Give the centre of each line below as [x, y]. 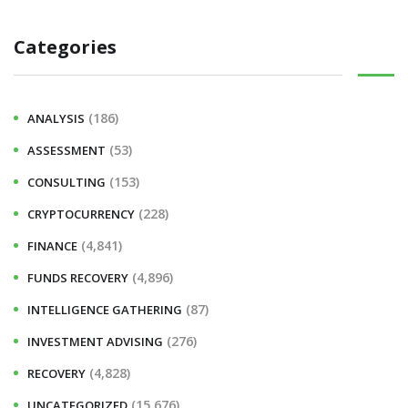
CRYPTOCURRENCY [81, 214]
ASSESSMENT [66, 150]
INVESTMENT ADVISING [95, 341]
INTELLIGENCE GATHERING [105, 309]
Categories [65, 46]
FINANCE [52, 245]
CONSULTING [66, 182]
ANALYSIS [56, 118]
